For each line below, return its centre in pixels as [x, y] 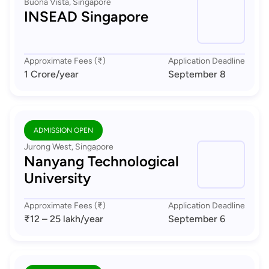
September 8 [197, 74]
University [57, 178]
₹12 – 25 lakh [52, 219]
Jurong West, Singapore [69, 147]
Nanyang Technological [101, 161]
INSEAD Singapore [86, 17]
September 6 [197, 219]
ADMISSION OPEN [63, 130]
